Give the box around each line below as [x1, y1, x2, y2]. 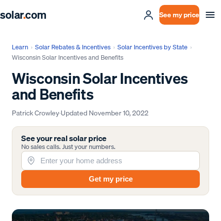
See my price [159, 9, 199, 20]
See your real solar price [21, 132, 107, 145]
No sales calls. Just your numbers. [21, 141, 116, 152]
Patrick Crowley [12, 107, 59, 118]
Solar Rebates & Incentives [35, 42, 111, 52]
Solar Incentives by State [117, 42, 188, 52]
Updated [61, 107, 89, 118]
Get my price [88, 175, 133, 183]
